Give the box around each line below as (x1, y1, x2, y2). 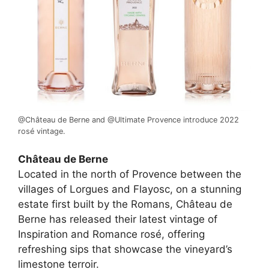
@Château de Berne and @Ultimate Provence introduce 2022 (18, 115, 239, 124)
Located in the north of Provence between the (18, 168, 241, 181)
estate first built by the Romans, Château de (18, 198, 232, 211)
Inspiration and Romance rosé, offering (18, 228, 205, 241)
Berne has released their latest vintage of (18, 213, 217, 226)
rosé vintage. (18, 126, 65, 136)
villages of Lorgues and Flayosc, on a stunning (18, 183, 241, 196)
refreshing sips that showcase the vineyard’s (18, 243, 232, 256)
